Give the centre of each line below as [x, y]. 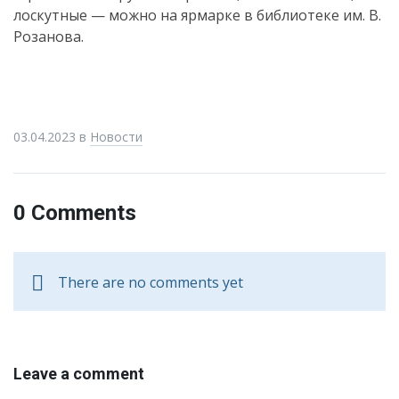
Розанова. [49, 37]
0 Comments [75, 213]
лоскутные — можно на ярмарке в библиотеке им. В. [197, 15]
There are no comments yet [151, 282]
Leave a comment [79, 374]
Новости [116, 137]
